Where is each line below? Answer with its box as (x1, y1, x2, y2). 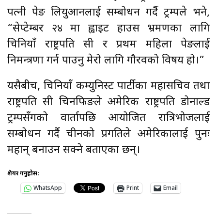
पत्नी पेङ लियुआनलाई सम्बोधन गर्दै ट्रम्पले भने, (7, 5, 210, 20)
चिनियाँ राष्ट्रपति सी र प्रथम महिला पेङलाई (7, 37, 210, 52)
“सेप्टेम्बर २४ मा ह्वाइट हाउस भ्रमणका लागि (7, 21, 210, 36)
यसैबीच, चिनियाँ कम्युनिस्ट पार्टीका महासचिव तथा (7, 79, 210, 93)
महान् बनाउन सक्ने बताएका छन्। (7, 143, 140, 157)
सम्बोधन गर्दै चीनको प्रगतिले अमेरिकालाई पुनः (7, 127, 210, 141)
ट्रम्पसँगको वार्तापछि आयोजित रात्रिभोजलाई (7, 111, 210, 125)
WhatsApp (33, 184, 62, 192)
